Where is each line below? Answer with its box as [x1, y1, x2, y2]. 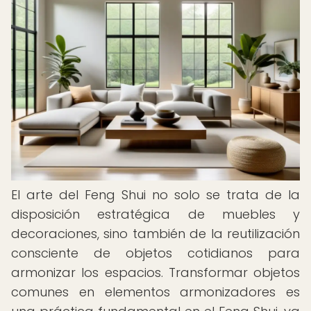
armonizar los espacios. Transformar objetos [11, 264, 300, 281]
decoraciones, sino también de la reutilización [11, 225, 300, 242]
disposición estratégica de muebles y [11, 205, 300, 223]
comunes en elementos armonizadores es [11, 283, 300, 301]
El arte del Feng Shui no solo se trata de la [11, 186, 300, 203]
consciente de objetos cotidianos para [11, 244, 300, 262]
